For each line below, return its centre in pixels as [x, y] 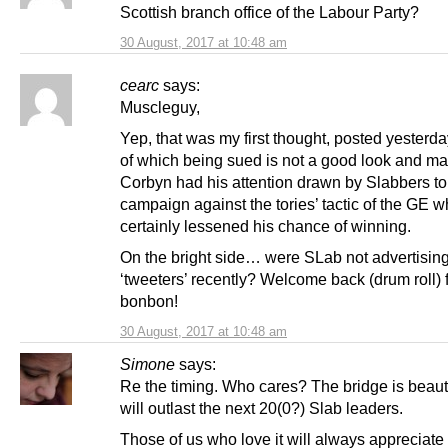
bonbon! [149, 300]
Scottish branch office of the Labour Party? [269, 11]
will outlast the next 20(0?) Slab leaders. [261, 407]
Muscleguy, [160, 106]
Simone [147, 363]
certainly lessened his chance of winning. [265, 225]
